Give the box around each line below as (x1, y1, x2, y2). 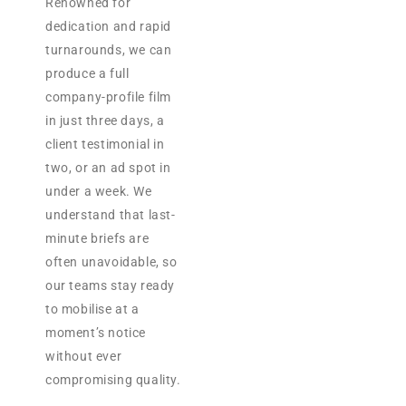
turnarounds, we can (45, 43, 172, 58)
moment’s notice (45, 325, 146, 341)
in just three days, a (45, 113, 165, 129)
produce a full (45, 66, 130, 82)
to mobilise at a (45, 302, 140, 317)
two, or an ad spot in (45, 160, 171, 176)
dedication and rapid (45, 19, 171, 34)
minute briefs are (45, 231, 150, 246)
